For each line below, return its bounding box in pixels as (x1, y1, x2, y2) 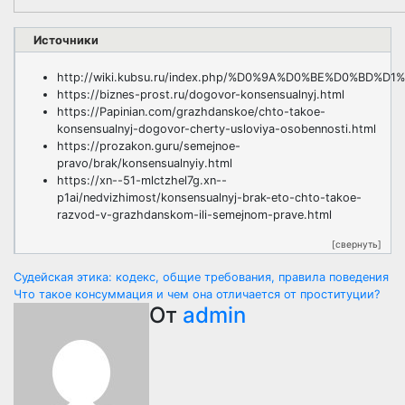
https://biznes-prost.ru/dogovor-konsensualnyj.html (57, 88, 344, 101)
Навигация (13, 267, 165, 302)
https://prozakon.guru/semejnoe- (57, 139, 240, 153)
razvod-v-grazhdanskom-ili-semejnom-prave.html (57, 208, 332, 221)
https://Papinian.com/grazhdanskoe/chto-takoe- (57, 105, 325, 118)
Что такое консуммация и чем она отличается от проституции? (14, 287, 380, 301)
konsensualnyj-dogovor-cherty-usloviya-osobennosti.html (57, 122, 376, 136)
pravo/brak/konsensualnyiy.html (57, 156, 232, 170)
